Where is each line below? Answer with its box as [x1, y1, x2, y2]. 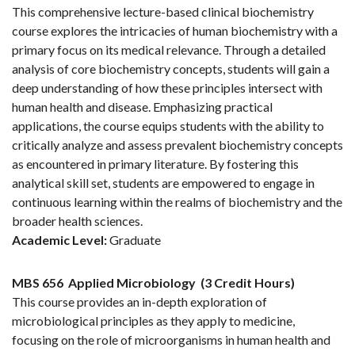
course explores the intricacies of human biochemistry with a [12, 23, 338, 39]
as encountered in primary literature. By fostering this [12, 156, 299, 172]
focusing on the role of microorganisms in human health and [12, 332, 330, 348]
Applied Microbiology [68, 275, 196, 291]
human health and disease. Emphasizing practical [12, 99, 273, 115]
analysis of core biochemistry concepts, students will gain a [12, 61, 330, 77]
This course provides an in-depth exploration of [12, 294, 267, 310]
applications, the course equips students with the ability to [12, 118, 324, 134]
